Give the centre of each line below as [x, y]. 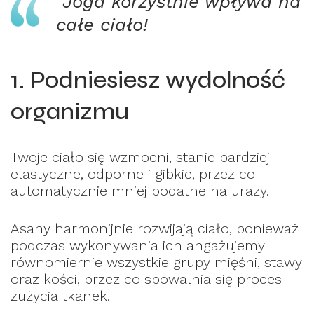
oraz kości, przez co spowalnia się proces [146, 279]
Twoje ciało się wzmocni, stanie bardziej [140, 157]
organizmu [70, 111]
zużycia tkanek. [60, 295]
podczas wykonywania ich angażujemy [138, 245]
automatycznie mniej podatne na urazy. [140, 190]
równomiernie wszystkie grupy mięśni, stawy [156, 262]
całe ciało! [102, 24]
